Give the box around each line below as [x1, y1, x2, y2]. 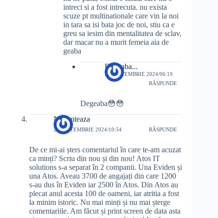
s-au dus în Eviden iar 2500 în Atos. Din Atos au [29, 180, 178, 189]
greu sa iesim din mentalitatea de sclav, [63, 29, 182, 38]
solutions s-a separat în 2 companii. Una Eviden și [29, 163, 182, 171]
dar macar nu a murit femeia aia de [63, 38, 169, 47]
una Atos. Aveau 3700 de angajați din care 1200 [29, 171, 176, 180]
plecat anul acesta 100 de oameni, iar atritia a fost [29, 189, 179, 198]
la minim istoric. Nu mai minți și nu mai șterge [29, 198, 170, 206]
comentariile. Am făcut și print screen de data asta [29, 206, 181, 215]
